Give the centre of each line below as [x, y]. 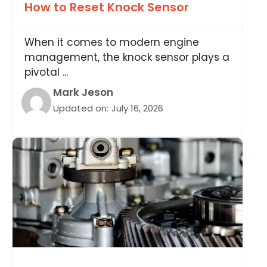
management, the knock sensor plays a [127, 57]
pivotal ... [46, 72]
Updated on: [81, 108]
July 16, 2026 [137, 108]
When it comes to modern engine [112, 42]
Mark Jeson [83, 92]
